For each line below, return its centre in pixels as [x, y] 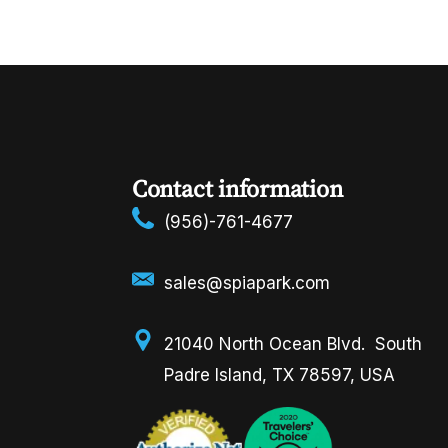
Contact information [237, 188]
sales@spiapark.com [247, 283]
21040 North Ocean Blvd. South [293, 344]
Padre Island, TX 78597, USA [280, 375]
